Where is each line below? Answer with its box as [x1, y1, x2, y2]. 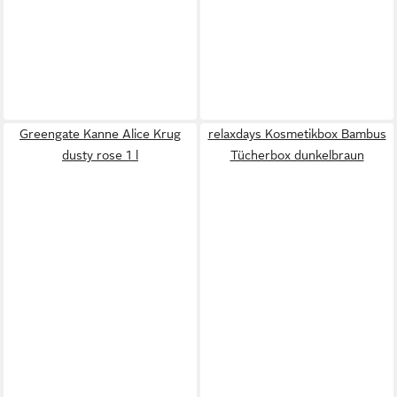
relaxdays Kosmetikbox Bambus [207, 127, 386, 141]
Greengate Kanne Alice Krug [19, 127, 181, 141]
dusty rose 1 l [62, 148, 138, 162]
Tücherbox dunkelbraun [230, 148, 364, 162]
